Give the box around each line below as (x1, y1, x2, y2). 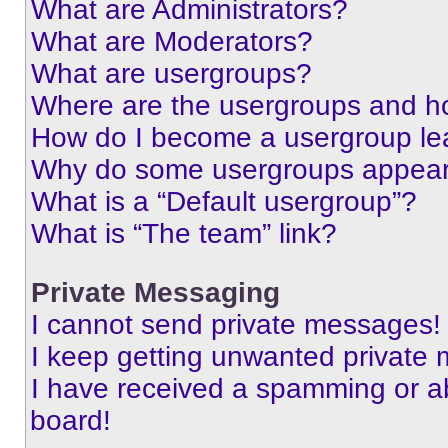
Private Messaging (31, 277, 280, 308)
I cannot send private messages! (31, 309, 441, 340)
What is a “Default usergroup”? (31, 186, 417, 217)
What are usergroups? (31, 58, 312, 89)
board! (30, 405, 111, 436)
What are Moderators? (31, 26, 313, 57)
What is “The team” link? (31, 218, 337, 249)
